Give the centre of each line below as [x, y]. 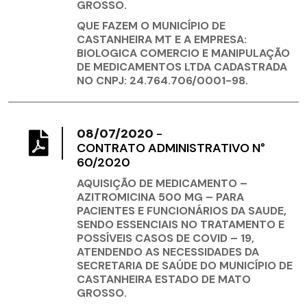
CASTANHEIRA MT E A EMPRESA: [162, 40]
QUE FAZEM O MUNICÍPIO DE [151, 26]
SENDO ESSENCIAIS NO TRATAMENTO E [181, 225]
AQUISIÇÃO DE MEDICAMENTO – [162, 184]
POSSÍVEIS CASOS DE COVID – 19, [165, 238]
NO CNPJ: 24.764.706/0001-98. [162, 81]
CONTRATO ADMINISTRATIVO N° [171, 148]
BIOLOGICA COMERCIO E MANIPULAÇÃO [183, 53]
